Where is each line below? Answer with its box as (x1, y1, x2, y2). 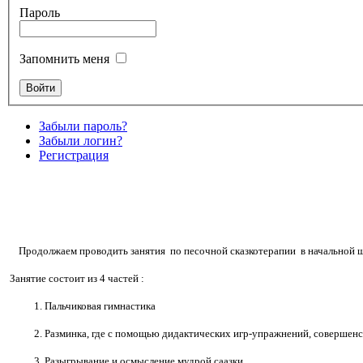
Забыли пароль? (39, 119, 127, 134)
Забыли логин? (39, 134, 122, 148)
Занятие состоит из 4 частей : (10, 272, 144, 285)
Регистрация (39, 148, 109, 163)
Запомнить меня (19, 52, 113, 66)
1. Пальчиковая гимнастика (34, 300, 156, 313)
